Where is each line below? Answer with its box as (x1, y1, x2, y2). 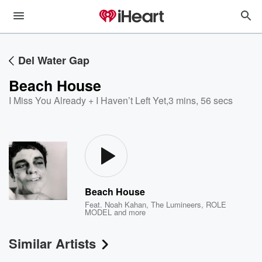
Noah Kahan (105, 199, 147, 210)
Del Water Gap (18, 53, 89, 68)
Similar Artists (9, 234, 96, 253)
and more (112, 206, 146, 218)
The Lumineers (151, 199, 202, 210)
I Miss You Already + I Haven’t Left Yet (9, 94, 166, 107)
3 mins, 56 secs (168, 94, 233, 107)
